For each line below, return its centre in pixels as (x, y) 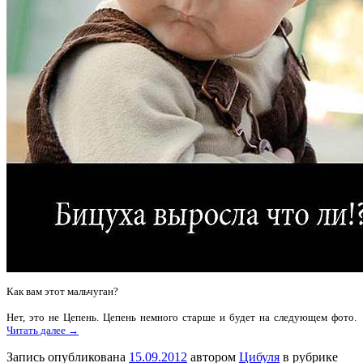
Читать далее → (43, 330)
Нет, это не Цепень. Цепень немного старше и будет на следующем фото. (181, 317)
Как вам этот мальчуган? (62, 291)
